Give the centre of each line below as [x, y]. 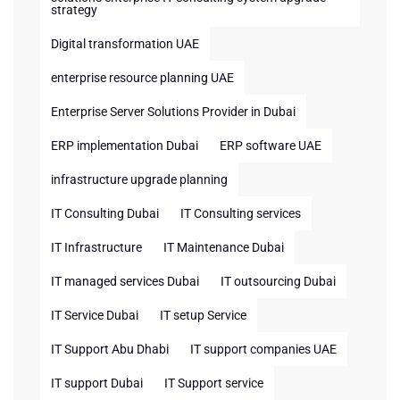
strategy [74, 10]
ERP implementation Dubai [125, 146]
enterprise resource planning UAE [142, 78]
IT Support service [214, 383]
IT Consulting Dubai [105, 213]
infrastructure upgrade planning [139, 179]
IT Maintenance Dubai [224, 247]
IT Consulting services [241, 213]
